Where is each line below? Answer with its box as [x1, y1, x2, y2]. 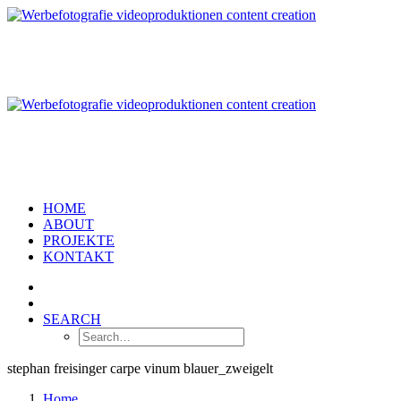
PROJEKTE [43, 233, 115, 248]
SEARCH [43, 311, 101, 327]
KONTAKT [43, 249, 114, 264]
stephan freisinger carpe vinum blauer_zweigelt [7, 361, 273, 376]
